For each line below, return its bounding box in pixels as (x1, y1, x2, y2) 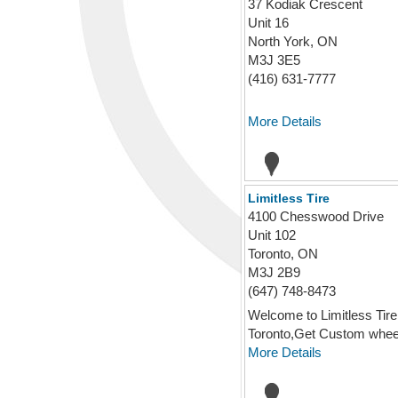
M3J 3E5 (248, 52, 300, 68)
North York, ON (248, 34, 338, 49)
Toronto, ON (248, 246, 318, 261)
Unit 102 (248, 227, 296, 243)
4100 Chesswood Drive (248, 209, 384, 224)
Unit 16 (248, 15, 289, 30)
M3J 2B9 (248, 265, 300, 280)
